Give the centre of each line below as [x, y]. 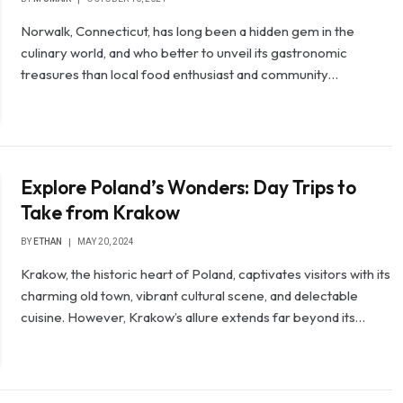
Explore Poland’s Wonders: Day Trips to [189, 188]
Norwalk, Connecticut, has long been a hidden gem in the [188, 31]
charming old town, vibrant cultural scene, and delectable [190, 296]
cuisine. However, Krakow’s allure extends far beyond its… [193, 318]
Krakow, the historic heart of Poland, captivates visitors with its [206, 274]
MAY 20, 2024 [106, 242]
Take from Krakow [101, 213]
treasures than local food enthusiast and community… [180, 74]
